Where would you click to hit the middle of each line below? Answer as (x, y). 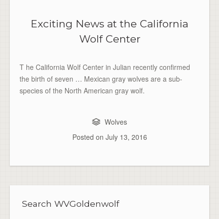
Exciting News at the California (109, 24)
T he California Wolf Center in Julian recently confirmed (105, 67)
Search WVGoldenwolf (71, 204)
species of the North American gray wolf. (82, 91)
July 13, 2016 (126, 137)
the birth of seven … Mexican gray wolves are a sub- (101, 79)
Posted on (89, 137)
